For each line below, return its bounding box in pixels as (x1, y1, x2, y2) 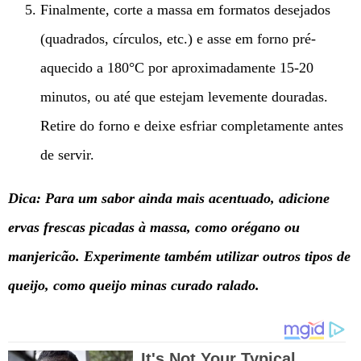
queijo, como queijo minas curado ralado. (8, 277, 259, 294)
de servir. (40, 147, 94, 164)
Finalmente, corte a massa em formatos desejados (40, 2, 330, 19)
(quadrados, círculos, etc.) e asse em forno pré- (40, 31, 316, 48)
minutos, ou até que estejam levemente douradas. (40, 89, 328, 106)
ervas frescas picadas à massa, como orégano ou (8, 219, 300, 236)
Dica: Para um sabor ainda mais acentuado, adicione (8, 190, 330, 207)
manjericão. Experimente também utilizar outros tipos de (8, 248, 351, 265)
